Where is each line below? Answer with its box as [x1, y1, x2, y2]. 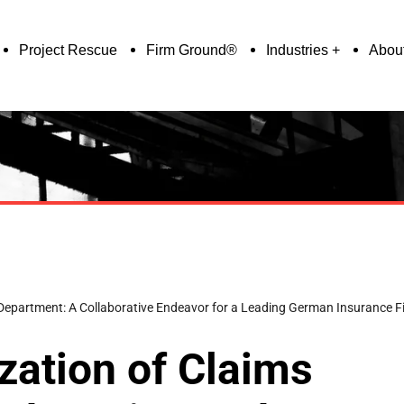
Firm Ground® [146, 42, 237, 58]
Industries [266, 42, 328, 58]
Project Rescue [19, 42, 117, 58]
